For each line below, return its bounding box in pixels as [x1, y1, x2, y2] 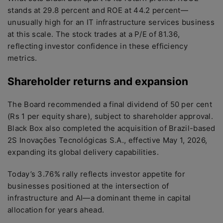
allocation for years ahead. [7, 205, 105, 215]
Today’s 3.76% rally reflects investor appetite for [7, 169, 185, 179]
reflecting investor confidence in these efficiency [7, 41, 188, 51]
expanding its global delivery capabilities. [7, 147, 159, 157]
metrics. [7, 53, 37, 63]
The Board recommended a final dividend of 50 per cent [7, 100, 212, 109]
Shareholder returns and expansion [7, 75, 188, 88]
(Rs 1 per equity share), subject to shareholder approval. [7, 111, 214, 121]
